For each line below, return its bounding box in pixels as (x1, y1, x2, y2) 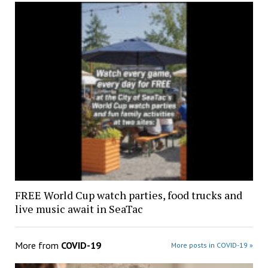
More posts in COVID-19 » (171, 240, 254, 250)
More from (14, 239, 61, 252)
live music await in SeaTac (14, 202, 143, 217)
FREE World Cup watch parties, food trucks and (14, 188, 242, 203)
